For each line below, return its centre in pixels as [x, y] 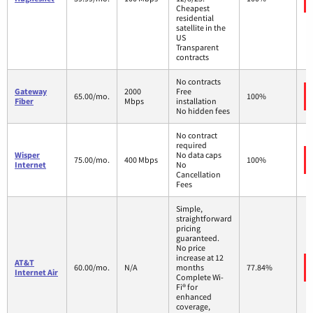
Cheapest [193, 8]
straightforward [204, 218]
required [191, 145]
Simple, [189, 208]
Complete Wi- [200, 277]
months [190, 267]
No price [191, 247]
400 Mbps [141, 159]
